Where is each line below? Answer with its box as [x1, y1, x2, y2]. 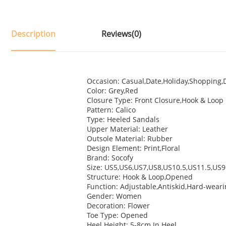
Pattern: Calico [87, 105, 136, 115]
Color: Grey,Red [87, 86, 138, 96]
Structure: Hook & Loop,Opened [87, 172, 193, 182]
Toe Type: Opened [87, 210, 148, 220]
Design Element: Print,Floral [87, 143, 180, 153]
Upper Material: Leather [87, 124, 168, 134]
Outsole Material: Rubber [87, 134, 173, 144]
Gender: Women [87, 191, 142, 201]
